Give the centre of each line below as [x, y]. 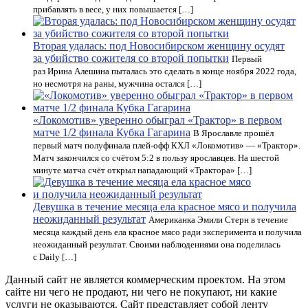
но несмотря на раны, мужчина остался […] [117, 84]
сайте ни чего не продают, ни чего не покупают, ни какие [141, 292]
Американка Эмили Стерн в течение [218, 220]
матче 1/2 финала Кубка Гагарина [112, 132]
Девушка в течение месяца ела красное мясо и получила [165, 207]
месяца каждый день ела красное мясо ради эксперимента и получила [167, 232]
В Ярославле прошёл [233, 133]
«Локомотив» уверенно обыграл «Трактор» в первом [157, 120]
